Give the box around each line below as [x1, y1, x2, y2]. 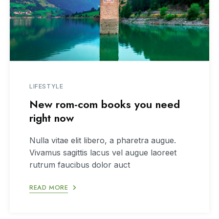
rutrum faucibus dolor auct [29, 160, 130, 170]
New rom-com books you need [29, 96, 180, 112]
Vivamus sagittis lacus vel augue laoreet [29, 148, 176, 158]
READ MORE [29, 183, 68, 193]
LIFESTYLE [29, 83, 64, 90]
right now [29, 110, 74, 126]
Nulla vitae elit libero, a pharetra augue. [29, 135, 176, 146]
